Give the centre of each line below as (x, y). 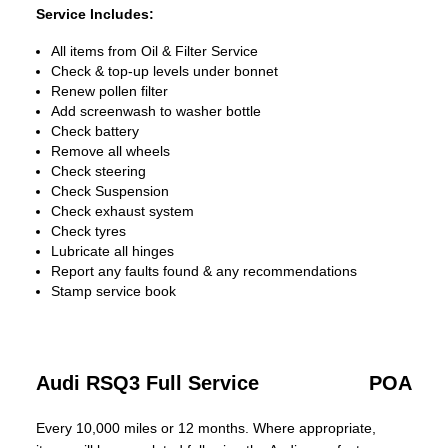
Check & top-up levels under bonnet (164, 71)
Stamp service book (113, 291)
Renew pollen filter (109, 91)
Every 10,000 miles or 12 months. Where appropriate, (206, 428)
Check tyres (88, 231)
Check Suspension (110, 191)
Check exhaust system (122, 211)
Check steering (98, 171)
